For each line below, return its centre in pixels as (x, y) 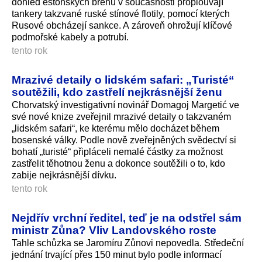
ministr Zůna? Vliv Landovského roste (114, 230)
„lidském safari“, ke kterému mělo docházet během (116, 128)
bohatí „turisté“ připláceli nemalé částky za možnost (117, 151)
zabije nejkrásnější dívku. (64, 175)
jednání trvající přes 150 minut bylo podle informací (117, 254)
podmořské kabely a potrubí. (70, 37)
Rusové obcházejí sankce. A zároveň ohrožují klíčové (122, 25)
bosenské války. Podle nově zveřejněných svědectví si (124, 140)
